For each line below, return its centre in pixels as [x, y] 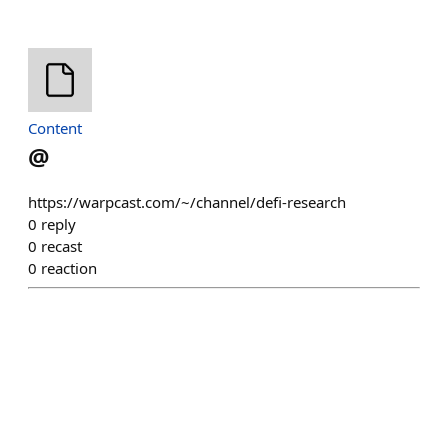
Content [55, 128]
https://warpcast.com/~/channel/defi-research [187, 202]
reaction [69, 268]
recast [61, 246]
